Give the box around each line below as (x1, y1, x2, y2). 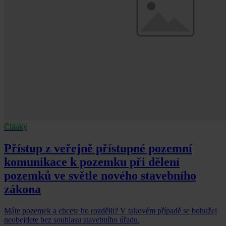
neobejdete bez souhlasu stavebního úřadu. (4, 215, 140, 224)
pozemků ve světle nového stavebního (4, 168, 196, 182)
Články (4, 122, 27, 131)
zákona (4, 182, 41, 196)
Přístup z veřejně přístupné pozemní (4, 141, 192, 155)
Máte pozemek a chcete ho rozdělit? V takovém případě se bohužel (4, 206, 217, 215)
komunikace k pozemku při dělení (4, 155, 180, 168)
